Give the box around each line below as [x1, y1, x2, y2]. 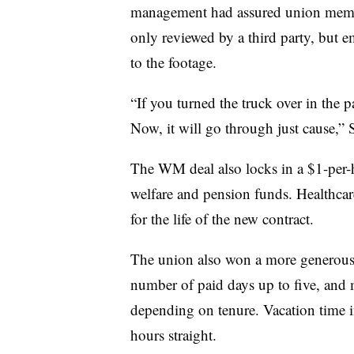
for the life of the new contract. [130, 208, 314, 228]
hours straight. [130, 324, 217, 345]
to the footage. [130, 51, 217, 72]
